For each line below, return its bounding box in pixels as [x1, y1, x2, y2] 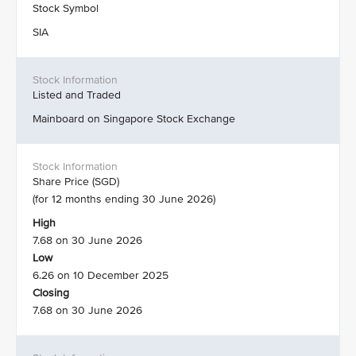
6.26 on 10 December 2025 [33, 269, 168, 282]
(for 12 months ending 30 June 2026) [33, 192, 215, 206]
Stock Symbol [33, 2, 99, 15]
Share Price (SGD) [33, 175, 119, 188]
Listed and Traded [33, 88, 121, 102]
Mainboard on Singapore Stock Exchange [33, 112, 235, 126]
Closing [33, 286, 69, 300]
